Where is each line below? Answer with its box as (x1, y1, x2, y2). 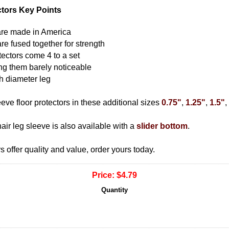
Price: (92, 170, 114, 179)
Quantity (101, 186, 128, 194)
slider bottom (136, 122, 188, 131)
